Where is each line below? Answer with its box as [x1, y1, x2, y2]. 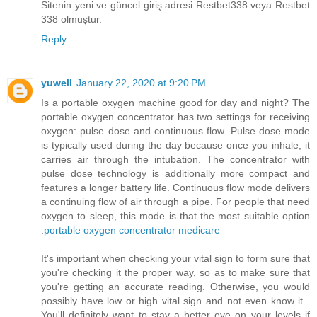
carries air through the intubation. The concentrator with [41, 154, 310, 166]
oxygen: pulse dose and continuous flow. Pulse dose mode [41, 125, 310, 137]
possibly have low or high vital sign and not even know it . [41, 295, 310, 307]
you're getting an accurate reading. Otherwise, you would [41, 281, 310, 293]
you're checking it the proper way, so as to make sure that [41, 267, 310, 279]
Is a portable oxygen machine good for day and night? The [41, 97, 310, 109]
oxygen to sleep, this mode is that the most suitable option [41, 210, 310, 222]
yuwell [41, 77, 72, 89]
